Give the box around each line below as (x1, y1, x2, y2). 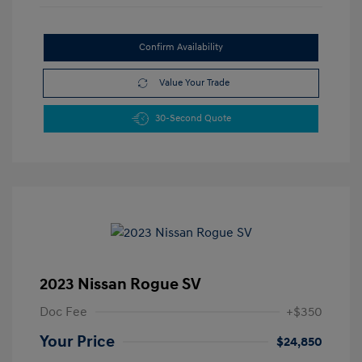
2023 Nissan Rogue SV (40, 275, 201, 295)
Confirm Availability (139, 41, 223, 54)
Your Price (40, 332, 115, 352)
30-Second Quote (154, 112, 231, 125)
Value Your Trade (159, 77, 229, 90)
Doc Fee (40, 304, 87, 321)
